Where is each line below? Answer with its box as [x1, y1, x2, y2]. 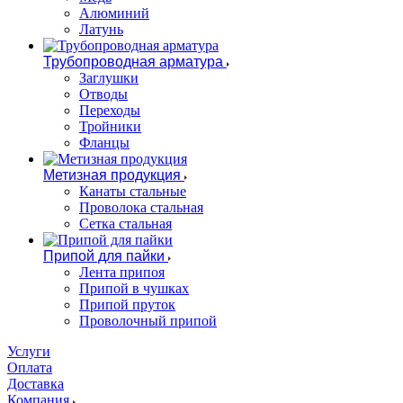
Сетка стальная [79, 216, 172, 231]
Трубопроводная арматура [43, 54, 223, 69]
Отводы [79, 86, 128, 102]
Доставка [7, 376, 64, 391]
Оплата [7, 360, 52, 375]
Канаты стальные [79, 184, 186, 199]
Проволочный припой [79, 313, 217, 328]
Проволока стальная [79, 200, 203, 215]
